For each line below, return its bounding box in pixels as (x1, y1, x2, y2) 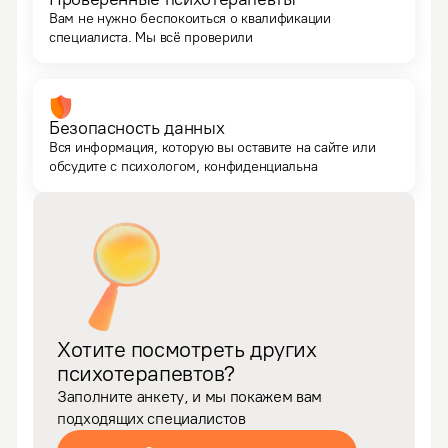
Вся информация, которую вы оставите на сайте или (49, 139, 376, 156)
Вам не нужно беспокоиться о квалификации (49, 10, 331, 27)
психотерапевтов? (57, 360, 235, 387)
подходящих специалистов (57, 409, 246, 428)
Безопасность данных (49, 117, 225, 139)
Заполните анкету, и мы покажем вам (57, 387, 323, 406)
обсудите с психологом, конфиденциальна (49, 158, 318, 175)
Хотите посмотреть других (57, 336, 317, 363)
